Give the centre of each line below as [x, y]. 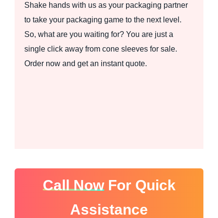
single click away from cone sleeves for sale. [101, 49]
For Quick [140, 185]
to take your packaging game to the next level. [103, 19]
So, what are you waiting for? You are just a [99, 34]
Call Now [73, 185]
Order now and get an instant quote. [86, 63]
